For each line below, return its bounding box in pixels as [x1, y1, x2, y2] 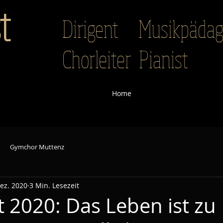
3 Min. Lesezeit [29, 180, 79, 190]
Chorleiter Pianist [62, 45, 188, 73]
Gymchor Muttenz [10, 142, 64, 151]
